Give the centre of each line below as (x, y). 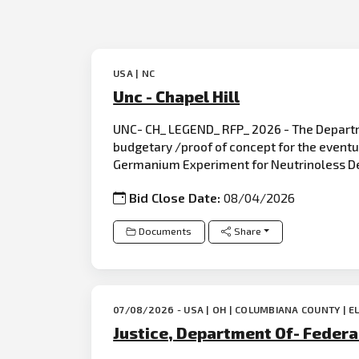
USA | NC (134, 73)
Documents (165, 232)
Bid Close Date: (177, 197)
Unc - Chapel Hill (177, 96)
